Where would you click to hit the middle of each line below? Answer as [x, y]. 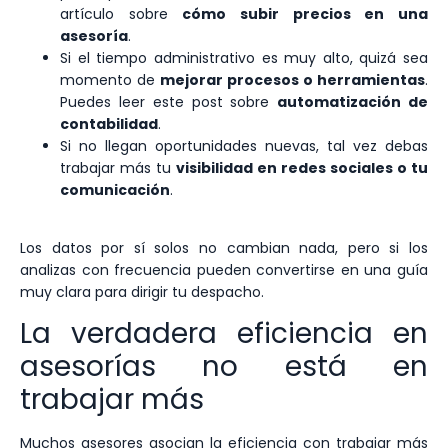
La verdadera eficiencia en [224, 334]
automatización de [353, 101]
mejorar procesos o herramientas [292, 79]
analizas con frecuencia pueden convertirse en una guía [224, 270]
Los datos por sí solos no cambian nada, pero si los [224, 248]
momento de [110, 79]
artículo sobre [121, 13]
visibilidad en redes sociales [284, 167]
